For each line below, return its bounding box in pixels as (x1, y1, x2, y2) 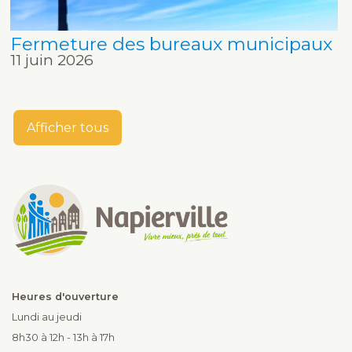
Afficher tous (27, 119, 109, 135)
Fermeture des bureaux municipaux (10, 33, 333, 56)
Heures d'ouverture (12, 291, 119, 303)
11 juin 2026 (10, 51, 94, 70)
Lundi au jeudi (12, 311, 82, 324)
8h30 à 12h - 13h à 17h (12, 332, 115, 344)
